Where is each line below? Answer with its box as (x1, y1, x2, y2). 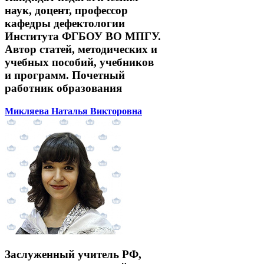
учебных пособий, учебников (5, 56, 154, 69)
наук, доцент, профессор (5, 4, 128, 17)
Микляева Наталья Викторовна (5, 105, 142, 116)
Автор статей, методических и (5, 43, 157, 56)
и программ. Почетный (5, 69, 125, 82)
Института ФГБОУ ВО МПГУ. (5, 30, 161, 43)
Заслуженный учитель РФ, (5, 247, 141, 260)
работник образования (5, 82, 122, 95)
